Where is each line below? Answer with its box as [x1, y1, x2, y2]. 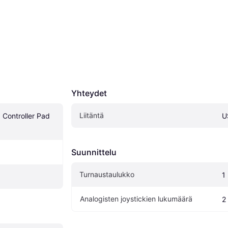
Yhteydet [71, 88, 107, 98]
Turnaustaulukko [79, 169, 134, 179]
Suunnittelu [71, 147, 117, 157]
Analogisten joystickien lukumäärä [80, 194, 192, 203]
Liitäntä [79, 110, 104, 120]
